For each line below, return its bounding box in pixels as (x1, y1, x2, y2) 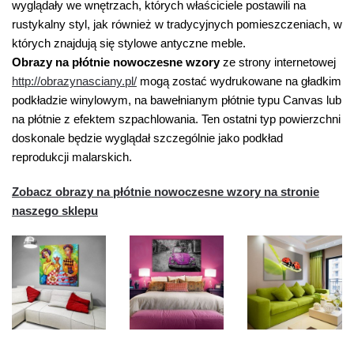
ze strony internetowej (220, 55, 336, 70)
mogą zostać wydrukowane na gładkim (137, 74, 341, 88)
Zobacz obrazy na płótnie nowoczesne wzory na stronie (12, 184, 319, 198)
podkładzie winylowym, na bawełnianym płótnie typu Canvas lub (12, 93, 341, 107)
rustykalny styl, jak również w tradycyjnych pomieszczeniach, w (12, 17, 342, 32)
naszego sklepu (12, 203, 98, 217)
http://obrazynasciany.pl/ (12, 74, 137, 88)
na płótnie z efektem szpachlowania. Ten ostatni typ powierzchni (12, 112, 341, 126)
